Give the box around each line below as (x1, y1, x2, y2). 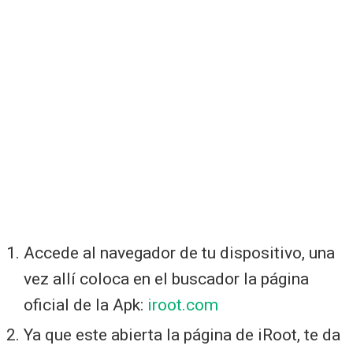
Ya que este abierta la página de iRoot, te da (24, 325, 340, 344)
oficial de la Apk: (24, 295, 147, 314)
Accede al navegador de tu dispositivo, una (24, 243, 335, 262)
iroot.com (147, 295, 218, 314)
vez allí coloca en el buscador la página (24, 269, 309, 288)
